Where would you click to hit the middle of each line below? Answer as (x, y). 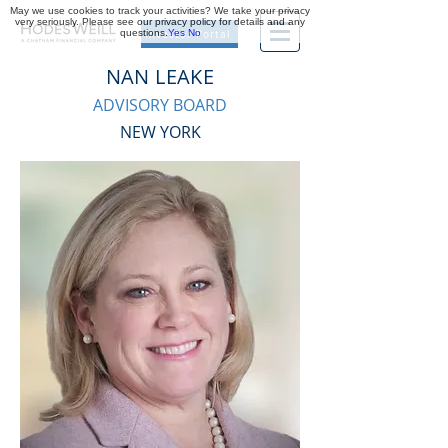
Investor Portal (187, 34)
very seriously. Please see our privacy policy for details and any (160, 21)
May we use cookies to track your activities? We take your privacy (160, 10)
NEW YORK (160, 132)
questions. (143, 32)
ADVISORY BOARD (160, 105)
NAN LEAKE (160, 76)
